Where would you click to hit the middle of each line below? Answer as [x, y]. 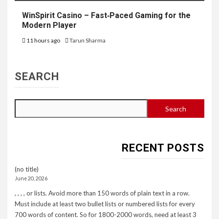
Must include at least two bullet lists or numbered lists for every [105, 204]
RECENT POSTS [163, 148]
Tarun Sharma [88, 41]
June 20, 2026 [31, 179]
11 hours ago [43, 41]
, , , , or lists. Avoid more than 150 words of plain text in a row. [102, 193]
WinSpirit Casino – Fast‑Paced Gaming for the [106, 16]
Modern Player [49, 25]
